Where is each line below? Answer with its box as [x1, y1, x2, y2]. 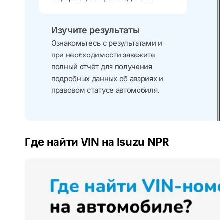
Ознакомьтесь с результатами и [51, 38, 162, 48]
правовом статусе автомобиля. [51, 85, 160, 95]
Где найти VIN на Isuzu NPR [25, 136, 169, 149]
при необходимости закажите [51, 50, 155, 60]
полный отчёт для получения [51, 62, 152, 72]
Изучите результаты [51, 25, 139, 36]
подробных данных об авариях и [51, 74, 163, 83]
